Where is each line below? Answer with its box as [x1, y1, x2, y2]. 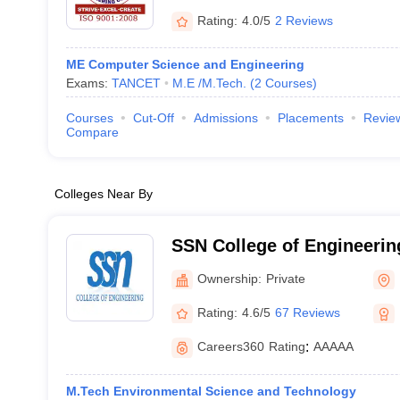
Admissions [193, 111, 258, 125]
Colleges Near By [54, 187, 153, 201]
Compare [65, 125, 119, 139]
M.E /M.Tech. [171, 76, 246, 90]
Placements [277, 111, 344, 125]
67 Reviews [274, 304, 340, 320]
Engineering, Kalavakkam [171, 282, 387, 302]
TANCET [111, 76, 161, 90]
